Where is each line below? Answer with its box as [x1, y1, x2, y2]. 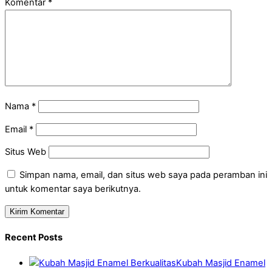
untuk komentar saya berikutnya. [5, 183, 141, 194]
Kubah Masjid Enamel [176, 257, 265, 269]
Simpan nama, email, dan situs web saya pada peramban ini [19, 169, 267, 180]
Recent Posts [5, 231, 63, 243]
